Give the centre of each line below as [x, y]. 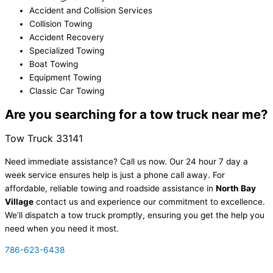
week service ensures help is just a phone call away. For [115, 175]
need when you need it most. [62, 228]
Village [19, 201]
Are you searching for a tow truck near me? [136, 114]
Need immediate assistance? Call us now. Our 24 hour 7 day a [126, 161]
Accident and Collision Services [91, 10]
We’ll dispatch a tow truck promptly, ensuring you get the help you [135, 215]
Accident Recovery [67, 37]
